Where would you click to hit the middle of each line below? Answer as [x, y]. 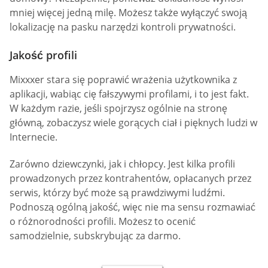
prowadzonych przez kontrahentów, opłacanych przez [130, 179]
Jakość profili [43, 55]
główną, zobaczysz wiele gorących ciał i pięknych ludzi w [133, 122]
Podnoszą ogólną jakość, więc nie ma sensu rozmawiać [133, 207]
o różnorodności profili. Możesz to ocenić [103, 222]
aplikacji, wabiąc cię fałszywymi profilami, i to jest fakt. [129, 94]
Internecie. [33, 137]
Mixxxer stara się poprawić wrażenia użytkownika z [123, 79]
